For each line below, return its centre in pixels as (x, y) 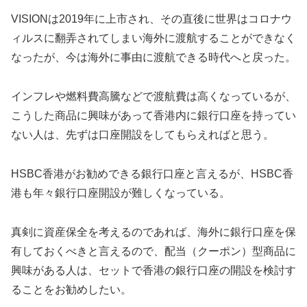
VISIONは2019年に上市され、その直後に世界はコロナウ (151, 19)
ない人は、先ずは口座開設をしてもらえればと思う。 (143, 135)
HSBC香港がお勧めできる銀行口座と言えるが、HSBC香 (152, 173)
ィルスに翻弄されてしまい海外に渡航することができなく (153, 38)
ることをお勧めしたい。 (71, 289)
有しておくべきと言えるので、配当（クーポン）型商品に (153, 251)
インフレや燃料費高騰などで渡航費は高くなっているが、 (153, 97)
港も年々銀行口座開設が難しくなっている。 (121, 193)
